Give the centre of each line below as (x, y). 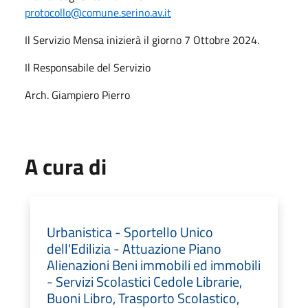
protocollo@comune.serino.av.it (98, 12)
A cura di (66, 166)
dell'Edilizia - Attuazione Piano (134, 248)
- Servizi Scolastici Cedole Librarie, (144, 281)
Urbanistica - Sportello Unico (130, 232)
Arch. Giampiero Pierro (77, 95)
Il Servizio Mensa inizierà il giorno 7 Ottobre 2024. (142, 40)
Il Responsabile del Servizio (88, 67)
